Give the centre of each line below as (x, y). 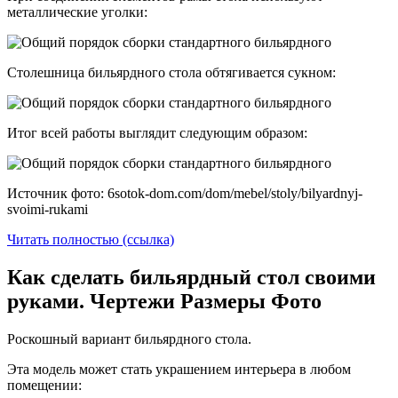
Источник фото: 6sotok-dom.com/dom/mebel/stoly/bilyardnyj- (185, 194)
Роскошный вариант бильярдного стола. (129, 339)
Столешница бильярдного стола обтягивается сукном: (171, 73)
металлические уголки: (77, 12)
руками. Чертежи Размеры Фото (164, 302)
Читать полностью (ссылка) (91, 240)
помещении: (44, 386)
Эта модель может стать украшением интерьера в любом (179, 370)
